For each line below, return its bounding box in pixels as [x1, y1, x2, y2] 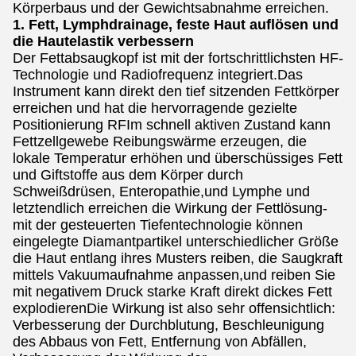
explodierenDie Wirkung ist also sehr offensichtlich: [13, 300, 335, 316]
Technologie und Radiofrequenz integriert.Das [13, 67, 303, 83]
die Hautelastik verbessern [13, 33, 194, 49]
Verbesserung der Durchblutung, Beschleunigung [13, 317, 324, 333]
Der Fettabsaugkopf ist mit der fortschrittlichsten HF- [13, 50, 343, 66]
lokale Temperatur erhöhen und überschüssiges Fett [13, 150, 342, 166]
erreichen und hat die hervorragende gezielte [13, 100, 297, 116]
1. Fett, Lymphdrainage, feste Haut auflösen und [13, 17, 339, 33]
